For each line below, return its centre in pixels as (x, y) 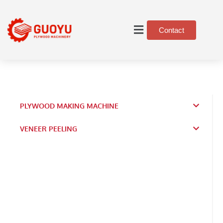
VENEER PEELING (49, 129)
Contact (172, 30)
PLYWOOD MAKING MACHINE (69, 106)
